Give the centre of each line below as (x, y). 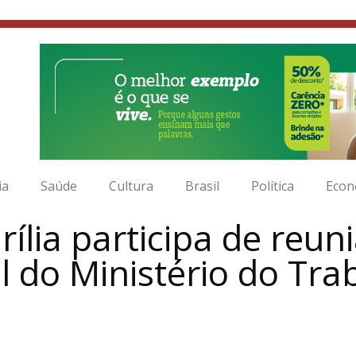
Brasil (202, 186)
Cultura (131, 186)
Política (273, 186)
